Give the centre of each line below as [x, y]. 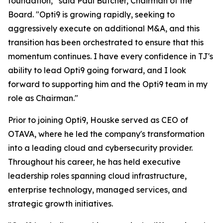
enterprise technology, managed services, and [98, 190]
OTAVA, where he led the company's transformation [106, 134]
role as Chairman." [43, 98]
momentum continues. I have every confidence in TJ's [111, 56]
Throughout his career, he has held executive [94, 162]
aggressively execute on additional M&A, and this [104, 28]
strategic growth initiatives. [60, 204]
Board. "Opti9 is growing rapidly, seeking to [91, 14]
